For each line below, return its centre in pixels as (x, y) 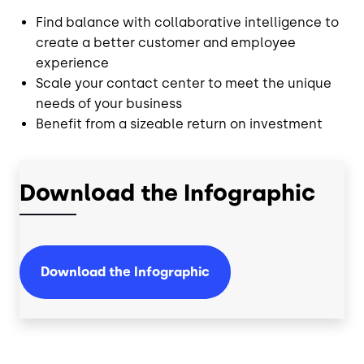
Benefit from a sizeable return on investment (179, 124)
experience (72, 63)
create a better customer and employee (166, 43)
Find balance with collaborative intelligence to (187, 22)
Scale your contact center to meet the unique (184, 83)
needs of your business (109, 104)
